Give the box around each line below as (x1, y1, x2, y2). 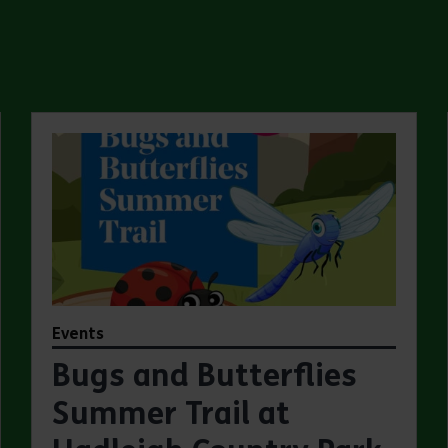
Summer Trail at (51, 394, 290, 433)
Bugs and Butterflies (51, 356, 357, 395)
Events (51, 323, 104, 343)
